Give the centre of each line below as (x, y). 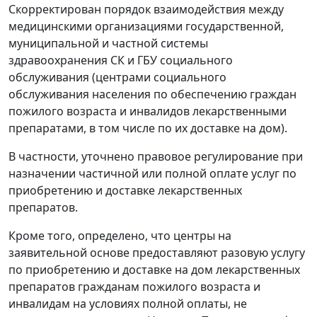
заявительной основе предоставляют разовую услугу (157, 252)
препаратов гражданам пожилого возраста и (134, 286)
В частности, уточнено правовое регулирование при (156, 156)
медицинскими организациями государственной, (146, 26)
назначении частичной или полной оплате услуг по (152, 173)
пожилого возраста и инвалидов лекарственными (148, 111)
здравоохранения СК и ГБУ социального (121, 60)
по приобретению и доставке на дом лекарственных (154, 269)
